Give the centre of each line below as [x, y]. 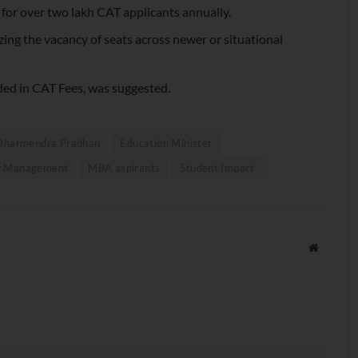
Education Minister [166, 143]
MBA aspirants [124, 168]
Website [335, 247]
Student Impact [217, 168]
